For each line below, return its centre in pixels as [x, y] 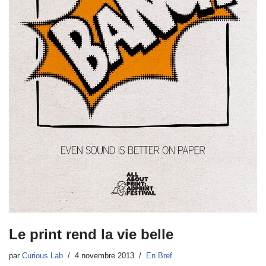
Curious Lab [42, 256]
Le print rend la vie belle [91, 234]
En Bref [159, 256]
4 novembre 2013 [104, 256]
